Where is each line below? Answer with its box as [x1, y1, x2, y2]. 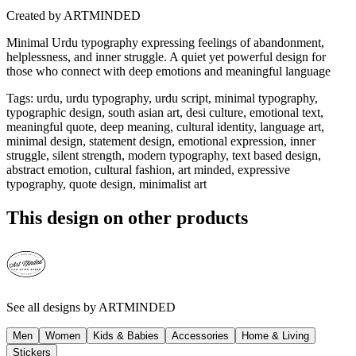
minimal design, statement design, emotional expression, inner [6, 133, 315, 148]
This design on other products [6, 207, 248, 228]
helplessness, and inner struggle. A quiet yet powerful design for [6, 49, 326, 64]
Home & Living [242, 329, 309, 342]
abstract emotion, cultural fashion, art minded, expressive [6, 162, 290, 176]
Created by [6, 8, 61, 22]
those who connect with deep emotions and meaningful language [6, 64, 331, 78]
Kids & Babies [93, 329, 159, 342]
